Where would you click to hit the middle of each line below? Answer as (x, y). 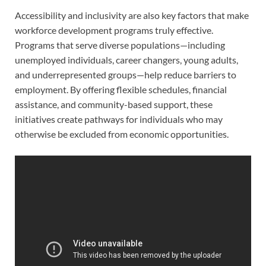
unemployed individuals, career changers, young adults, (126, 59)
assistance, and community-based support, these (114, 104)
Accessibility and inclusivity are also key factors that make (132, 15)
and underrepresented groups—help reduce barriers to (126, 74)
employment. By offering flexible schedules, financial (121, 89)
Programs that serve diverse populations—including (120, 45)
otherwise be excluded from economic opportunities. (122, 134)
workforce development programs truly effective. (114, 30)
